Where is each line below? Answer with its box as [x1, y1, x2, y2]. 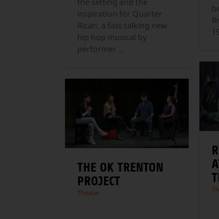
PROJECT [77, 174, 120, 189]
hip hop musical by [77, 31, 147, 43]
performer [77, 43, 118, 54]
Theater [77, 188, 100, 197]
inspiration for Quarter [77, 8, 162, 19]
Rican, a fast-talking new [77, 20, 167, 31]
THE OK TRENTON [77, 160, 163, 175]
